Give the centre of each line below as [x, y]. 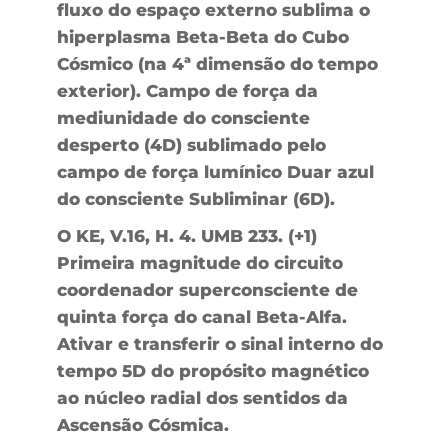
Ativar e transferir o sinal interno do [219, 343]
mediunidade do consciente [183, 117]
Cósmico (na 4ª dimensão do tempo [217, 63]
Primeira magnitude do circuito [199, 262]
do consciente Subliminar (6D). [195, 198]
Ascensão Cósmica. [142, 424]
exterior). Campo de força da [187, 90]
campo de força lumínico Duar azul [215, 171]
